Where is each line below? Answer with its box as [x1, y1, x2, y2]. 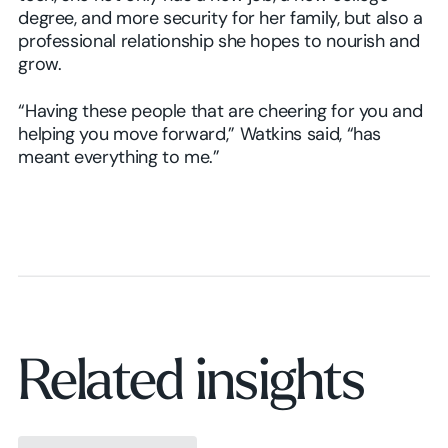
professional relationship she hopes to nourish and [18, 33, 420, 53]
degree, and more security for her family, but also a [18, 10, 423, 30]
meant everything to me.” [18, 149, 220, 169]
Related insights [18, 357, 365, 414]
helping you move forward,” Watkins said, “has [18, 126, 382, 146]
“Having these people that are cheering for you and [18, 103, 423, 123]
